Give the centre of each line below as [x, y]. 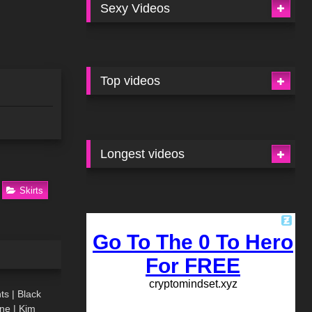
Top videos [131, 81]
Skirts [32, 190]
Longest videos [143, 154]
